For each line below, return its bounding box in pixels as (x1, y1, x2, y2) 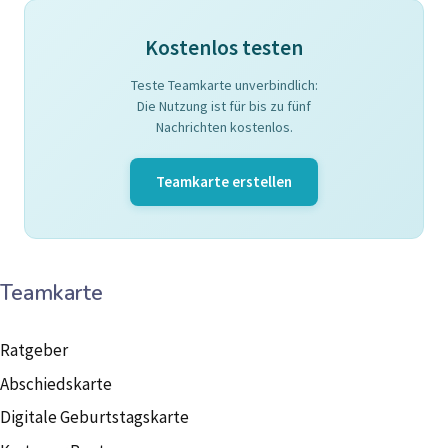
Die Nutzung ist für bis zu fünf (137, 97, 311, 116)
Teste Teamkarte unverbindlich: (130, 76, 318, 95)
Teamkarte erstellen (156, 172, 292, 192)
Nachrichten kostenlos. (155, 118, 293, 137)
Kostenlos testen (145, 34, 303, 62)
